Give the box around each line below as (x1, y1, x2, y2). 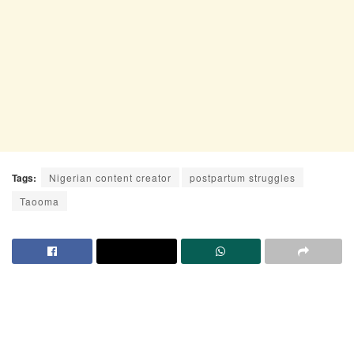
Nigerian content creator (49, 171, 171, 185)
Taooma (20, 194, 59, 209)
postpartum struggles (190, 171, 296, 185)
